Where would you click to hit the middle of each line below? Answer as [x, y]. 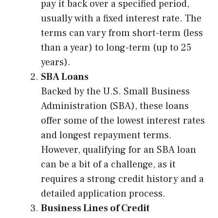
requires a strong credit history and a [122, 179]
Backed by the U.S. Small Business [115, 92]
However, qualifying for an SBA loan [118, 150]
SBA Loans [65, 77]
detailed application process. [103, 194]
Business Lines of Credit [95, 209]
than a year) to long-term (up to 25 [116, 48]
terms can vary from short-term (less [122, 33]
